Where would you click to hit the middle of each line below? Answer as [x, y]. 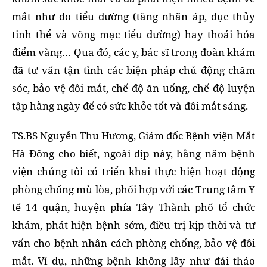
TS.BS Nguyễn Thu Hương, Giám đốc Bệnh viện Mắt [133, 136]
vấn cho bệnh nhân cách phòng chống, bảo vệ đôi [133, 243]
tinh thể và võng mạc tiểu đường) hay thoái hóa [133, 35]
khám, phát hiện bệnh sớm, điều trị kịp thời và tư [133, 225]
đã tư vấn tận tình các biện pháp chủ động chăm [133, 70]
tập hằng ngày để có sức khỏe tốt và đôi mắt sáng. [130, 106]
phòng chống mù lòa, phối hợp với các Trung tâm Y [133, 190]
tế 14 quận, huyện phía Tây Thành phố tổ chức [133, 207]
